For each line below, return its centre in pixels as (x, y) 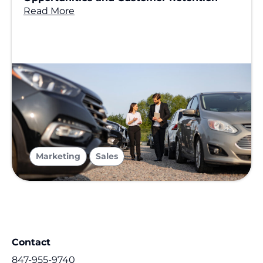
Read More (49, 11)
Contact (31, 242)
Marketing (58, 156)
